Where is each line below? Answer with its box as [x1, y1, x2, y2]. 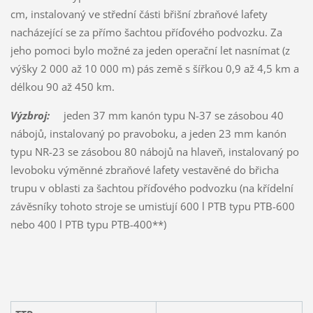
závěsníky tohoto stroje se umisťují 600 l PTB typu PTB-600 [10, 199, 295, 214]
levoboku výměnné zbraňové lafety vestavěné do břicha [10, 163, 279, 177]
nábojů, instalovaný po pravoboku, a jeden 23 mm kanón [10, 126, 286, 141]
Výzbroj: [10, 108, 50, 123]
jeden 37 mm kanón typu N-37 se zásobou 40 [49, 108, 284, 123]
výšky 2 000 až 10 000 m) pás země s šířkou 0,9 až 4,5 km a [10, 61, 299, 76]
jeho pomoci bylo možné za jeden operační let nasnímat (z [10, 43, 290, 58]
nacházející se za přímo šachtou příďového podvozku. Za [10, 25, 282, 40]
